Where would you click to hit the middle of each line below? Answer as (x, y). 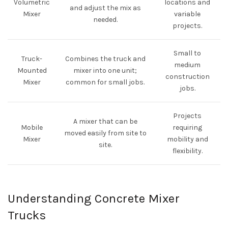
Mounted (32, 70)
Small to (187, 53)
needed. (105, 20)
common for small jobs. (105, 82)
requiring (187, 127)
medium (187, 65)
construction (187, 77)
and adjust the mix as (105, 8)
